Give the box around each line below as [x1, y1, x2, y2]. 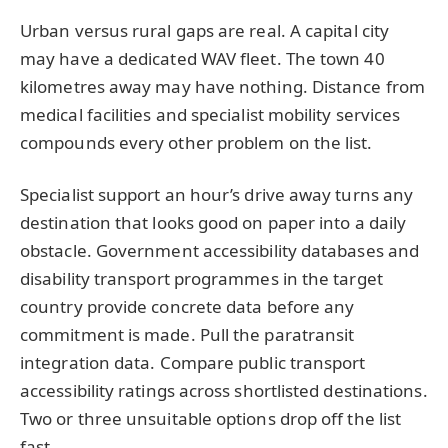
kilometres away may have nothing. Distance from [20, 74, 425, 98]
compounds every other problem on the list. [20, 130, 373, 154]
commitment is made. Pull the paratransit [20, 322, 355, 346]
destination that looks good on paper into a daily [20, 210, 407, 234]
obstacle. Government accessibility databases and [20, 238, 420, 262]
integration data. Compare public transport [20, 350, 366, 374]
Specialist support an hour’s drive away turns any [20, 182, 414, 206]
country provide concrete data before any [20, 294, 355, 318]
